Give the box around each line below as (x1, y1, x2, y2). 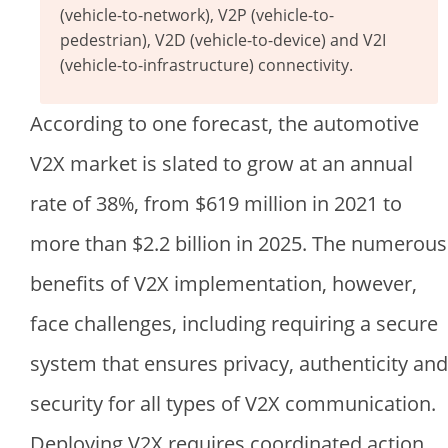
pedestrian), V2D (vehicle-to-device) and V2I (60, 28, 386, 51)
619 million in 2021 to (206, 189, 402, 217)
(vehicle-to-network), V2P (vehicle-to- (60, 3, 334, 26)
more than (30, 229, 132, 257)
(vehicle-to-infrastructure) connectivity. (60, 53, 353, 76)
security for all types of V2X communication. (30, 389, 436, 417)
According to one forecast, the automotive (30, 109, 419, 137)
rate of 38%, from (30, 189, 195, 217)
